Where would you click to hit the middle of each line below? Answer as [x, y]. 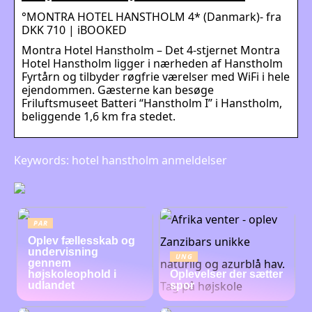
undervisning [63, 251]
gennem [50, 263]
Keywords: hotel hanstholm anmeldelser [120, 160]
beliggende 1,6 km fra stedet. [99, 116]
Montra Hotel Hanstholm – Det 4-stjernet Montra [151, 50]
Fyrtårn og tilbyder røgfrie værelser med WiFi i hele [156, 76]
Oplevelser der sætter [227, 274]
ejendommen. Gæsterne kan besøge [118, 89]
